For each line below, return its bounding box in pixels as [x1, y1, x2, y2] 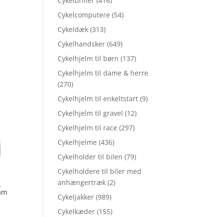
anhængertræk [58, 178, 106, 187]
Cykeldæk [58, 25, 89, 34]
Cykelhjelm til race [58, 123, 118, 133]
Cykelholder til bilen [58, 152, 123, 162]
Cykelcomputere [58, 10, 110, 20]
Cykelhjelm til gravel [58, 108, 124, 118]
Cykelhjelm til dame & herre [58, 68, 149, 78]
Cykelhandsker [58, 39, 106, 49]
